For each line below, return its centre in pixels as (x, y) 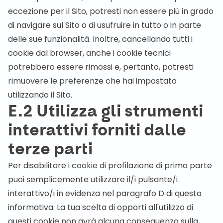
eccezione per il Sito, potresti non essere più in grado (111, 11)
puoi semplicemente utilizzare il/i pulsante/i (93, 179)
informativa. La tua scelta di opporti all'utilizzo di (101, 207)
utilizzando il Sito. (40, 95)
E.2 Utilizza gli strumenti (106, 111)
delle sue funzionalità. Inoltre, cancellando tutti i (100, 39)
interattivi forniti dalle (97, 130)
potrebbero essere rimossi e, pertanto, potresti (101, 67)
